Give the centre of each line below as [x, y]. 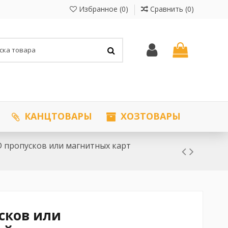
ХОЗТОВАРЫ [149, 116]
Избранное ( [99, 9]
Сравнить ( [168, 9]
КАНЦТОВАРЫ [57, 116]
